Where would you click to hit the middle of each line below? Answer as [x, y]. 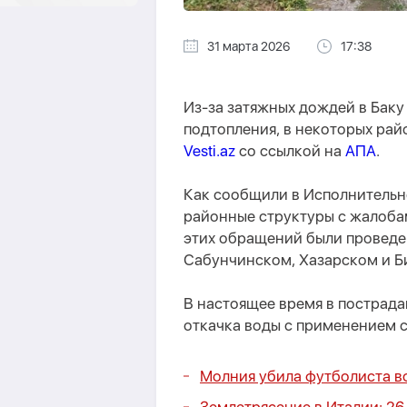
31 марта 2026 [248, 46]
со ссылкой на [290, 151]
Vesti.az [209, 151]
